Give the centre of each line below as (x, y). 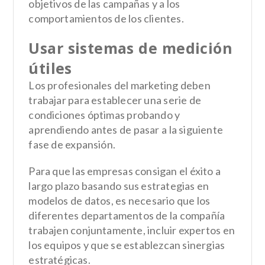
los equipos (55, 245)
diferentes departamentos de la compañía (127, 215)
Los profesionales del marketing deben (119, 85)
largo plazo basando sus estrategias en (119, 185)
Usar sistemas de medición (130, 48)
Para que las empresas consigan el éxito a (125, 171)
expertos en (206, 230)
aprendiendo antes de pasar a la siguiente (126, 129)
